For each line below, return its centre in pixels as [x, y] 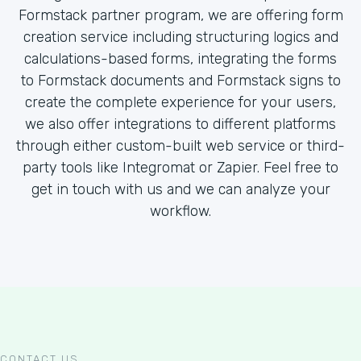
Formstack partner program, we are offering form [180, 15]
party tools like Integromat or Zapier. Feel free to [180, 168]
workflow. [180, 211]
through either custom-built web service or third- [180, 146]
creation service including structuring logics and [180, 37]
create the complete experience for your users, [180, 102]
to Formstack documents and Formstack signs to [180, 81]
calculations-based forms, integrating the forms [180, 59]
